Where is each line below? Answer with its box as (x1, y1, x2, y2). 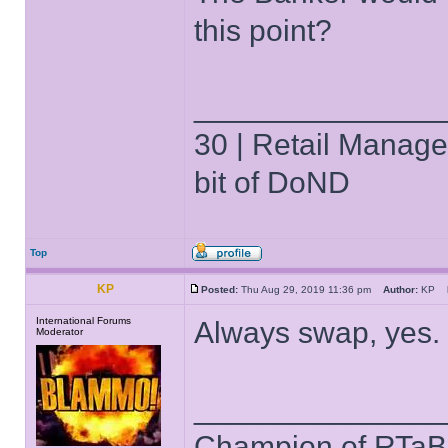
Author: (383, 284, 418, 295)
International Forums (36, 315, 131, 326)
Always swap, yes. (194, 316, 440, 349)
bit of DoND (194, 166, 350, 199)
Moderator (36, 326, 83, 337)
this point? (194, 14, 332, 47)
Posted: (201, 284, 238, 295)
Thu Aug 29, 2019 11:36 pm (238, 284, 383, 295)
